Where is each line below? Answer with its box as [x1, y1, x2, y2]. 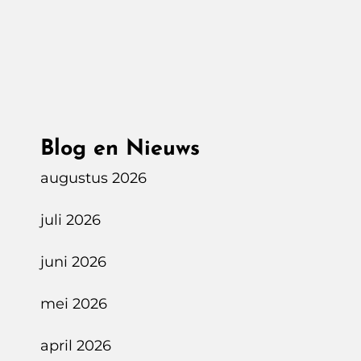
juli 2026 [40, 211, 101, 229]
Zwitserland [156, 93, 235, 109]
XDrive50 [156, 45, 218, 60]
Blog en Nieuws [40, 139, 200, 160]
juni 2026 [40, 253, 106, 271]
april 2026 [40, 337, 111, 355]
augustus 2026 [40, 169, 147, 187]
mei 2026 [40, 295, 107, 313]
